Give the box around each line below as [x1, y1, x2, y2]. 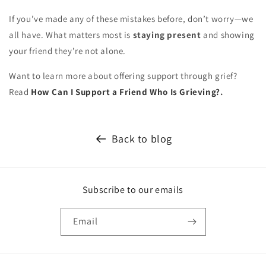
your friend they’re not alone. [9, 45, 126, 56]
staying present [132, 28, 201, 40]
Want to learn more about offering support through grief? [9, 69, 237, 81]
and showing [201, 28, 255, 40]
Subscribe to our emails [83, 183, 183, 196]
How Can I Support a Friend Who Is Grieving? [31, 85, 220, 97]
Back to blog [111, 131, 173, 145]
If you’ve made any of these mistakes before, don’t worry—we [9, 12, 254, 24]
